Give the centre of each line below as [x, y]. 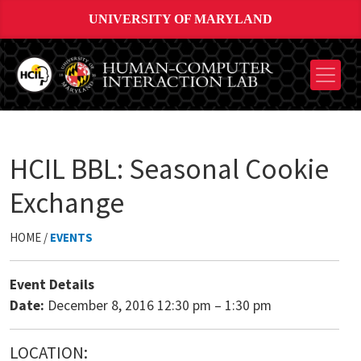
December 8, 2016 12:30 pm [129, 305]
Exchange [67, 202]
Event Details [52, 284]
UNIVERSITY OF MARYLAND [180, 19]
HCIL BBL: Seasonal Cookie [169, 168]
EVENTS [71, 237]
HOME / [30, 237]
